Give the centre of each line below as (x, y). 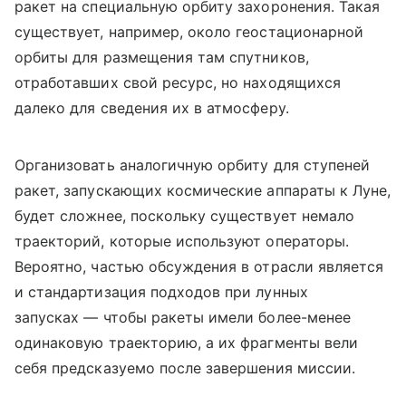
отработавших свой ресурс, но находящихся (178, 83)
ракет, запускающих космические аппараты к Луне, (203, 191)
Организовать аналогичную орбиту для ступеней (193, 165)
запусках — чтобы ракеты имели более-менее (183, 318)
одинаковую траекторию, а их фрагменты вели (187, 343)
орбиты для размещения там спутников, (162, 58)
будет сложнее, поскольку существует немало (185, 216)
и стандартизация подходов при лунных (161, 292)
